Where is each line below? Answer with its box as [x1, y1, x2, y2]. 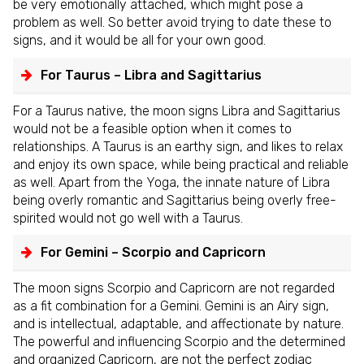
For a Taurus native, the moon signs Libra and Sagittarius [13, 102, 340, 119]
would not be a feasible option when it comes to [13, 120, 292, 136]
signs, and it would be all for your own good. [13, 32, 266, 49]
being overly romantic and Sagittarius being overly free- [13, 192, 336, 208]
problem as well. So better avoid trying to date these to [13, 15, 331, 31]
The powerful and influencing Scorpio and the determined [13, 334, 345, 350]
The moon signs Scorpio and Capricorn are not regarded [13, 280, 335, 297]
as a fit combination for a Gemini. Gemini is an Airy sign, [13, 298, 329, 314]
